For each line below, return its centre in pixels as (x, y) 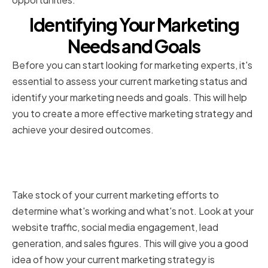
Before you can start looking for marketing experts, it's (132, 65)
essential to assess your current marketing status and (130, 81)
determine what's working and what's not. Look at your (133, 211)
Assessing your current (96, 154)
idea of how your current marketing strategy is (113, 260)
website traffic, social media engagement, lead (115, 227)
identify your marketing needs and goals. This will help (130, 98)
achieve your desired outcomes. (83, 130)
